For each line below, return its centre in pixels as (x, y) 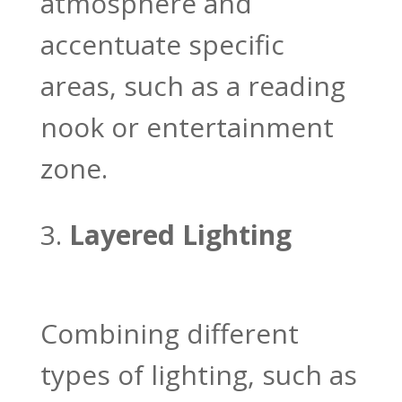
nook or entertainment (187, 127)
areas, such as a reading (192, 86)
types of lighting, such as (198, 375)
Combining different (169, 334)
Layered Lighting (180, 235)
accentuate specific (162, 45)
